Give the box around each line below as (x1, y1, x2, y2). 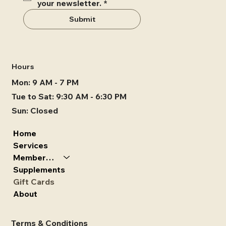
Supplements (13, 164, 66, 175)
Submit (69, 14, 95, 24)
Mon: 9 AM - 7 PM (11, 77, 79, 88)
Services (13, 140, 48, 150)
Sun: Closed (11, 105, 58, 116)
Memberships (46, 152, 54, 162)
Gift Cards (13, 176, 55, 187)
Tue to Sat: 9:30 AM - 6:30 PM (11, 91, 127, 101)
